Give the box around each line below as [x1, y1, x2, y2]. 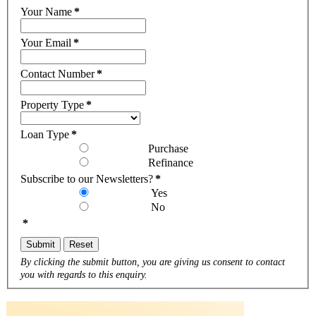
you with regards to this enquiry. [20, 268, 147, 280]
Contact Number [20, 67, 95, 80]
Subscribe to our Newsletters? [20, 172, 153, 185]
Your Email [20, 36, 71, 49]
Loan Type [20, 128, 69, 140]
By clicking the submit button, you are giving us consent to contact [20, 255, 285, 267]
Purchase [148, 142, 188, 154]
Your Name [20, 5, 72, 18]
